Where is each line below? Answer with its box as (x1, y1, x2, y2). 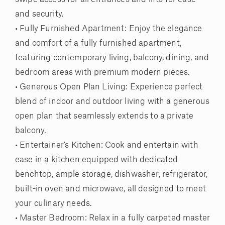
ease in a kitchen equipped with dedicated (15, 156, 178, 164)
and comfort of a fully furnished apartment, (15, 39, 181, 48)
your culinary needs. (15, 199, 92, 208)
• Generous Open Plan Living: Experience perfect (15, 83, 203, 91)
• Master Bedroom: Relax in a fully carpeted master (15, 214, 210, 222)
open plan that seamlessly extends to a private (15, 112, 194, 121)
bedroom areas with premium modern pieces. (15, 68, 190, 77)
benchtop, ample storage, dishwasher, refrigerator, (15, 170, 208, 179)
